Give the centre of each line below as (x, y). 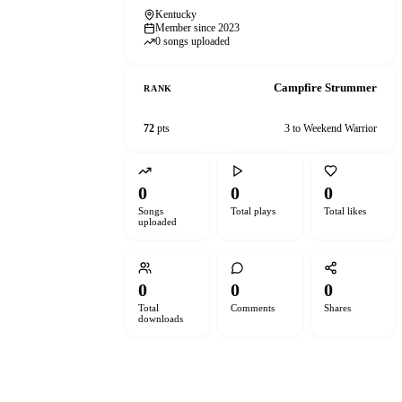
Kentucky (176, 14)
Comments (253, 308)
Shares (337, 308)
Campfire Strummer (325, 87)
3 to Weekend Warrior (331, 128)
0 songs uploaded (192, 41)
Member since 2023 (197, 28)
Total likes (345, 211)
